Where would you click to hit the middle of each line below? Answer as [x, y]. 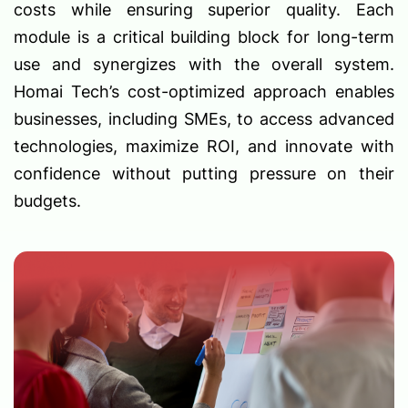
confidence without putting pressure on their [204, 174]
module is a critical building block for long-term [204, 37]
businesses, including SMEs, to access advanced [204, 119]
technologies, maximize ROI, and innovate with [204, 147]
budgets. [47, 201]
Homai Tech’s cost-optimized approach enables [204, 92]
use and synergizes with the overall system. [204, 65]
